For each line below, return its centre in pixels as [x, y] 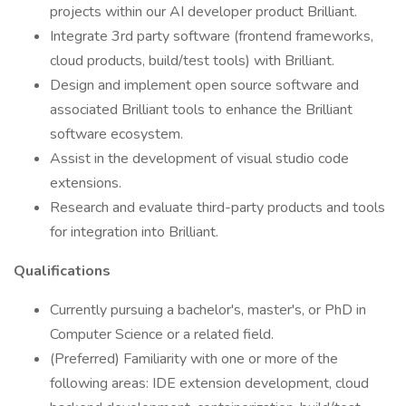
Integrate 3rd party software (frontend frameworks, [212, 36]
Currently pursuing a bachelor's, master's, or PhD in [208, 310]
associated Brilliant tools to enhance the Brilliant [201, 110]
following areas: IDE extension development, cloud [209, 383]
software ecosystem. [116, 134]
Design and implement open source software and [204, 85]
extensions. [86, 183]
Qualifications [62, 271]
